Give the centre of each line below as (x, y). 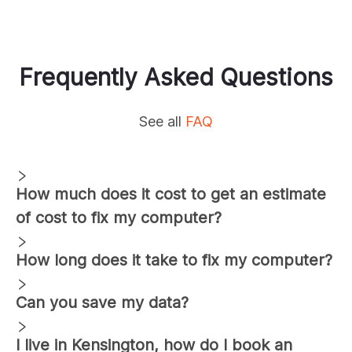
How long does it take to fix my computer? (174, 260)
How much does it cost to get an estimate (171, 194)
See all (162, 121)
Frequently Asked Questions (176, 77)
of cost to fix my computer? (119, 217)
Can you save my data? (102, 302)
